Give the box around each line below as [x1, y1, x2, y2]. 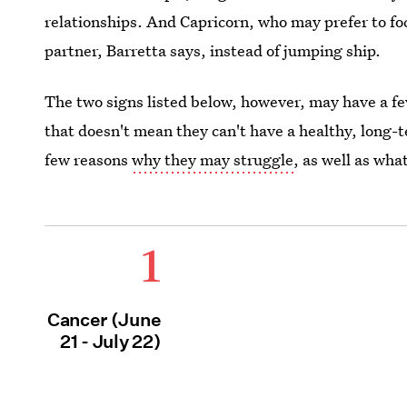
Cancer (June [46, 309, 162, 331]
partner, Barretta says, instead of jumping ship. [45, 40, 382, 61]
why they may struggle [132, 149, 294, 170]
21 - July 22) [60, 331, 162, 352]
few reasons [45, 149, 133, 170]
